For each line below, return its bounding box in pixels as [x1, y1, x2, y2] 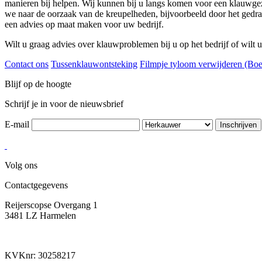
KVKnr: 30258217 [5, 250, 75, 261]
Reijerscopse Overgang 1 [5, 200, 98, 211]
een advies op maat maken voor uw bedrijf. [5, 19, 164, 30]
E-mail [5, 119, 32, 130]
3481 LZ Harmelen [5, 211, 76, 221]
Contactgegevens [5, 180, 68, 191]
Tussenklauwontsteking [51, 59, 137, 70]
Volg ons [5, 160, 37, 171]
